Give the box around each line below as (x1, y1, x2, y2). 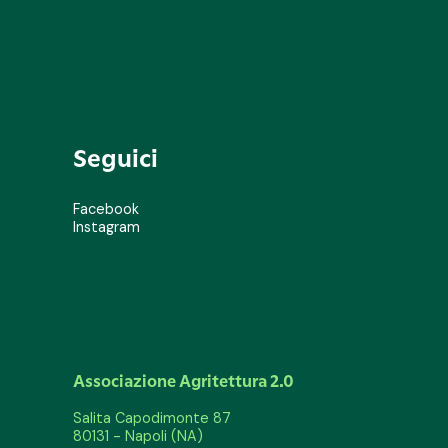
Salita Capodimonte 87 (73, 409, 231, 428)
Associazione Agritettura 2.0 (73, 371, 294, 392)
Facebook (73, 200, 139, 219)
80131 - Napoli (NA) (73, 427, 203, 446)
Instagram (73, 218, 140, 237)
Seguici (73, 143, 158, 174)
